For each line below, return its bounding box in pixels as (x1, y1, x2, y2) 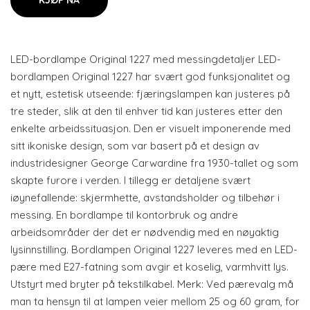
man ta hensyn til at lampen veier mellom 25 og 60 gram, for (10, 295, 300, 308)
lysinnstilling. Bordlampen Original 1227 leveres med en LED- (10, 243, 298, 256)
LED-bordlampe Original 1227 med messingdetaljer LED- (10, 53, 281, 66)
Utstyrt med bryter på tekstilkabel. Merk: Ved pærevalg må (10, 277, 293, 291)
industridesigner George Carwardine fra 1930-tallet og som (10, 156, 298, 170)
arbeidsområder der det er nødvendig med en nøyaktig (10, 226, 279, 239)
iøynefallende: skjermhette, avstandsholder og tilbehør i (10, 191, 280, 204)
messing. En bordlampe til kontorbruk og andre (10, 208, 238, 221)
